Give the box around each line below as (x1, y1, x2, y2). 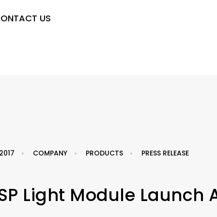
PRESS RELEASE (141, 148, 189, 158)
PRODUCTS (86, 148, 124, 158)
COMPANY (33, 148, 68, 158)
